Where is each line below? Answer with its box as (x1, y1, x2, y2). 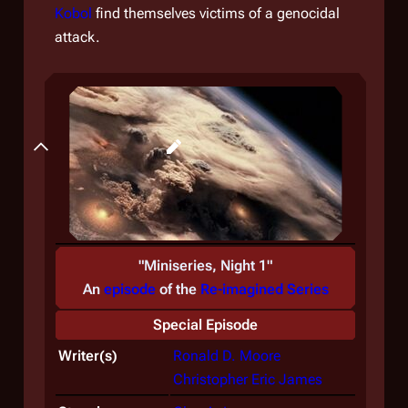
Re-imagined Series (199, 280, 329, 298)
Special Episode (153, 316, 258, 333)
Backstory (60, 133, 148, 159)
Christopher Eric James (173, 371, 322, 388)
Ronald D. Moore (173, 347, 280, 364)
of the (155, 280, 200, 298)
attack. (55, 28, 100, 46)
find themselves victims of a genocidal (92, 5, 340, 22)
